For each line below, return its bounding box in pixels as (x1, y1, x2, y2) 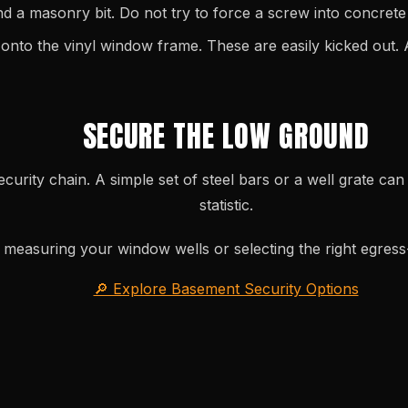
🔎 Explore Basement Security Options (93, 280, 359, 299)
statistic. (199, 196, 253, 215)
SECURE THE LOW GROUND (82, 114, 370, 159)
